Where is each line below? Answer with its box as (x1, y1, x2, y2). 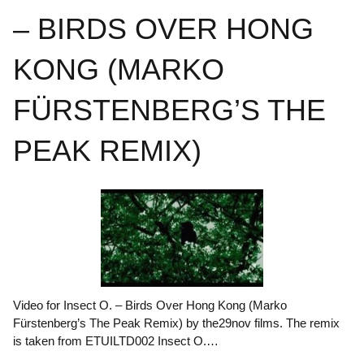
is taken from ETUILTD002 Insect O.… (13, 333, 219, 348)
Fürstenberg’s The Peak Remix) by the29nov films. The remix (13, 315, 340, 330)
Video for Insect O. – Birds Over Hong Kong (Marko (13, 297, 287, 312)
